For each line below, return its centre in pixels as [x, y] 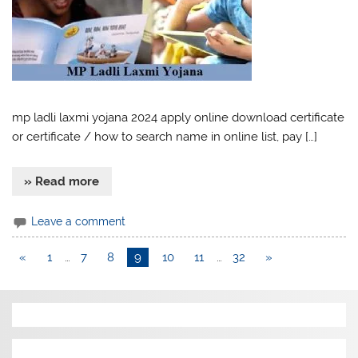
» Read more [62, 182]
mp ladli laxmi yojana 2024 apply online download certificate [179, 117]
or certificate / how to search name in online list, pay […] [165, 136]
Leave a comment [79, 221]
